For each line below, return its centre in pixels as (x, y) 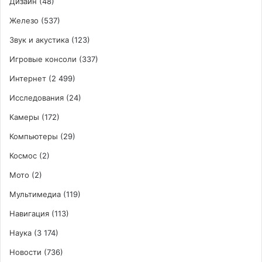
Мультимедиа (35, 194)
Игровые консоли (43, 59)
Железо (24, 20)
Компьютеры (34, 136)
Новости (25, 252)
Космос (23, 155)
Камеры (24, 117)
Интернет (28, 78)
